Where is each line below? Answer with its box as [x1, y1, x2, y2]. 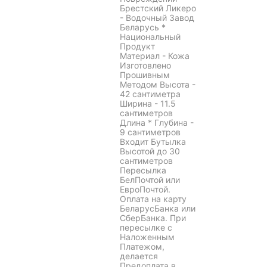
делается [120, 251, 158, 262]
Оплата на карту [120, 194, 187, 204]
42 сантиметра [120, 89, 181, 100]
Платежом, [120, 241, 164, 252]
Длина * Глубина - [120, 117, 194, 128]
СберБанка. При [120, 213, 186, 223]
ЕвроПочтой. [120, 184, 170, 195]
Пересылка [120, 165, 166, 176]
